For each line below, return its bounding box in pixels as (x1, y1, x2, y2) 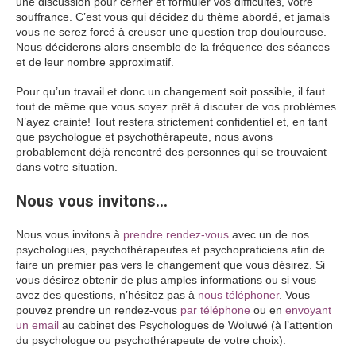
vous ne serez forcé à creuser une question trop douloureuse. (16, 25, 327, 39)
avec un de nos (229, 228, 309, 242)
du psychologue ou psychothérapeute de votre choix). (16, 334, 286, 347)
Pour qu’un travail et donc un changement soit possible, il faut (16, 85, 325, 99)
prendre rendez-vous (123, 228, 229, 242)
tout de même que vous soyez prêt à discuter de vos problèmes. (16, 100, 339, 114)
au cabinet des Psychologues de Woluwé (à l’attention (59, 319, 333, 332)
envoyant (285, 304, 331, 317)
